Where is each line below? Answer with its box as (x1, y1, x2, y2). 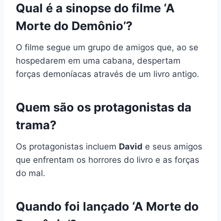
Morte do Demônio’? (16, 18, 133, 33)
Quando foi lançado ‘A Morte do (16, 199, 199, 214)
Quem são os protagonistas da (16, 100, 191, 114)
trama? (16, 117, 57, 132)
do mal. (16, 168, 45, 178)
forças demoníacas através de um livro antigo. (16, 69, 199, 79)
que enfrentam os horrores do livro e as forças (16, 154, 199, 165)
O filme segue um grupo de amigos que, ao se (16, 42, 198, 52)
